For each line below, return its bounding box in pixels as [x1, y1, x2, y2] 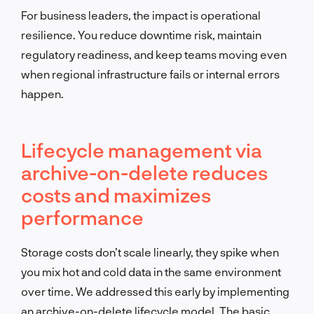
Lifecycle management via [21, 137, 262, 162]
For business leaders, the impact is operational [21, 8, 261, 22]
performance [21, 205, 144, 229]
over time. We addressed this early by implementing [21, 284, 289, 298]
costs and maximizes [21, 182, 211, 207]
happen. [21, 86, 64, 100]
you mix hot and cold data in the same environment [21, 264, 281, 278]
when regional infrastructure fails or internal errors [21, 67, 280, 81]
